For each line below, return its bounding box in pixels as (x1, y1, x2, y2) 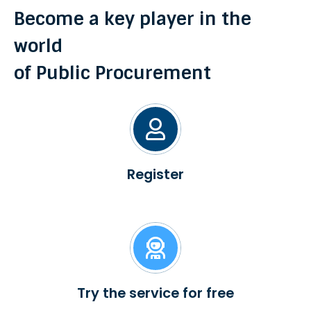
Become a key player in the (13, 7, 251, 31)
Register (127, 165, 184, 185)
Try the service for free (77, 283, 234, 303)
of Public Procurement (13, 61, 211, 85)
